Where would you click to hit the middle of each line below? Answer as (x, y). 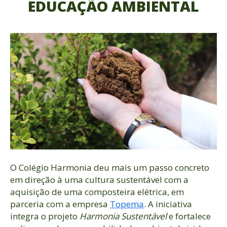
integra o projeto (45, 216)
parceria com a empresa (60, 204)
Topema (127, 204)
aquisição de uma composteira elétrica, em (97, 192)
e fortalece (189, 216)
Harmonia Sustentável (123, 216)
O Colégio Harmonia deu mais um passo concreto (110, 167)
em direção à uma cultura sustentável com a (99, 179)
